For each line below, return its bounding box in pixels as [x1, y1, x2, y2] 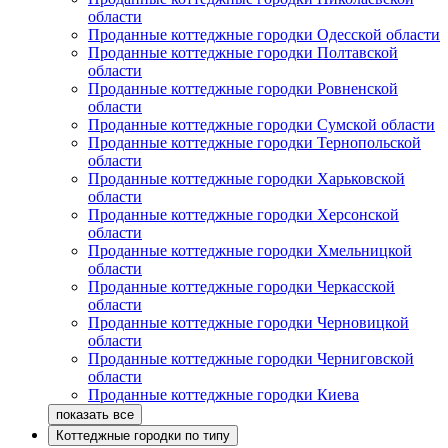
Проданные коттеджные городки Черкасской [88, 278, 395, 296]
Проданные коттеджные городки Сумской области [88, 116, 435, 134]
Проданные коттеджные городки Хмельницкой [88, 242, 412, 260]
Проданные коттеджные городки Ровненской [88, 80, 398, 98]
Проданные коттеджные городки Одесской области [88, 26, 440, 44]
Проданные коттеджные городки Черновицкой [88, 314, 409, 332]
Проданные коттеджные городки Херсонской [88, 206, 399, 224]
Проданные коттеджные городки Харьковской [88, 170, 405, 188]
